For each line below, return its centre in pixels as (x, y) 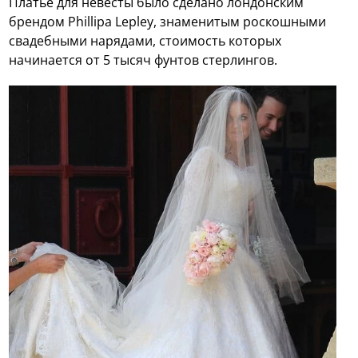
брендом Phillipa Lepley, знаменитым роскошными (168, 22)
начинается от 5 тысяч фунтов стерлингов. (143, 60)
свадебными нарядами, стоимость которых (145, 41)
